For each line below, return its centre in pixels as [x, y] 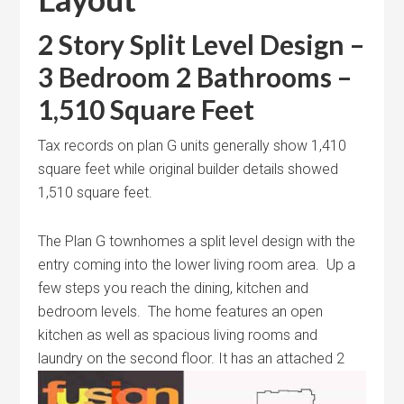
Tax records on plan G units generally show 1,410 [193, 146]
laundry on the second [108, 358]
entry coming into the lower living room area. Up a [197, 265]
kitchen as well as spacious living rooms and [178, 335]
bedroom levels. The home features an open [181, 312]
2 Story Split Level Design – [202, 44]
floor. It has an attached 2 [262, 358]
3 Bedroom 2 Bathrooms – [195, 77]
